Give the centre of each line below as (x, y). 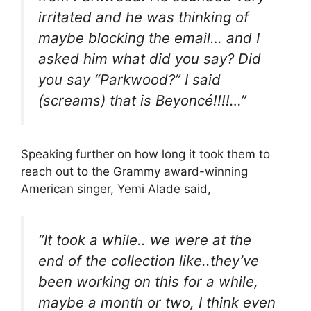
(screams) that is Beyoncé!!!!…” (142, 100)
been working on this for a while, (148, 281)
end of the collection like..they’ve (149, 260)
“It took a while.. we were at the (145, 239)
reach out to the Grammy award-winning (134, 172)
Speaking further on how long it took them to (145, 154)
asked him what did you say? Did (150, 58)
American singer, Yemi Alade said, (116, 189)
